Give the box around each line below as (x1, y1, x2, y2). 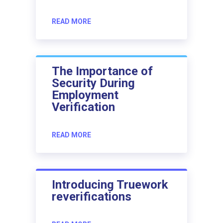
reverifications (52, 189, 131, 204)
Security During (52, 76, 135, 90)
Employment (52, 88, 118, 102)
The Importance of (52, 64, 153, 78)
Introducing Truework (52, 177, 168, 192)
